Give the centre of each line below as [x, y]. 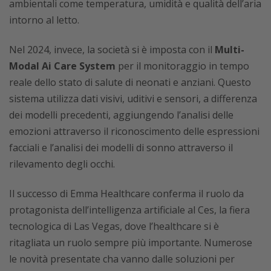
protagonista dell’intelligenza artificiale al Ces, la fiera [129, 210]
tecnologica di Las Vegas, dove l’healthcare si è [114, 226]
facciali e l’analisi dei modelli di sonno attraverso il [121, 148]
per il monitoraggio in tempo [182, 66]
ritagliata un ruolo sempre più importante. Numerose [131, 243]
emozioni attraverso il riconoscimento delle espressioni [134, 131]
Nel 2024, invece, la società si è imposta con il [112, 50]
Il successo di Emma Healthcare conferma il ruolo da [126, 194]
